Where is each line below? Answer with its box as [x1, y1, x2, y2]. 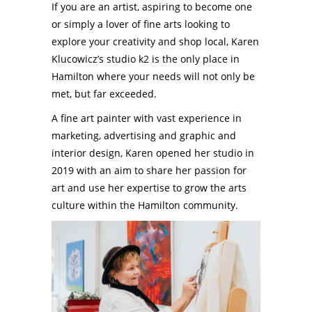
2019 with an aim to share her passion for [52, 164, 247, 178]
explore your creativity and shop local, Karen [52, 35, 259, 49]
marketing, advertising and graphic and [52, 129, 236, 143]
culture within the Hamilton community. [52, 198, 238, 212]
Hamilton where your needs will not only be [52, 70, 255, 84]
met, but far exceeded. [52, 87, 157, 101]
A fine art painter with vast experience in [52, 111, 242, 125]
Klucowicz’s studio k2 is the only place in [52, 52, 240, 66]
